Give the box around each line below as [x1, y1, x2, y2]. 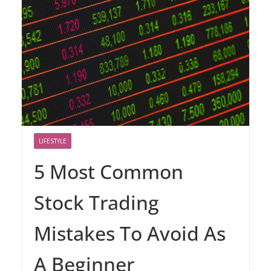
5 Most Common [34, 158, 183, 184]
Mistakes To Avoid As [34, 220, 226, 246]
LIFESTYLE [39, 136, 67, 145]
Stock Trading [34, 189, 159, 215]
